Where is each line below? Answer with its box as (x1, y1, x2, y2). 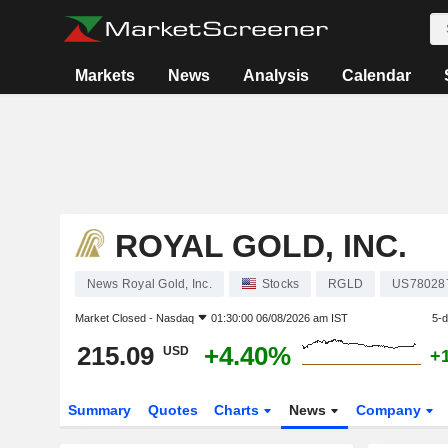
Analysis (243, 67, 310, 84)
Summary (67, 402, 131, 418)
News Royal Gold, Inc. (86, 277, 212, 291)
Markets (75, 67, 136, 84)
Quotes (147, 402, 198, 418)
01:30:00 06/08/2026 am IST (210, 312, 348, 324)
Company (356, 402, 426, 418)
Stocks (261, 277, 300, 291)
